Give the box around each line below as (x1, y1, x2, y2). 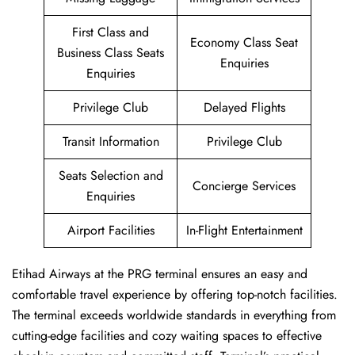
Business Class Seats (57, 44, 164, 63)
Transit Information (62, 132, 159, 151)
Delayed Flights (203, 98, 285, 117)
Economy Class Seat (190, 33, 298, 52)
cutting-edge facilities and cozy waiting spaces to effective (12, 326, 322, 345)
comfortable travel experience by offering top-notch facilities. (12, 285, 338, 304)
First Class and (72, 23, 149, 42)
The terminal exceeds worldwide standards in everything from (12, 306, 336, 325)
